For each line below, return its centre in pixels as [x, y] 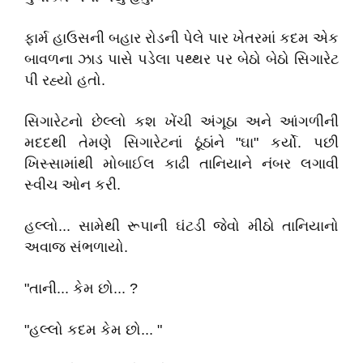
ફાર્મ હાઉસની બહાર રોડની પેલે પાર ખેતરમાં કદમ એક [181, 38]
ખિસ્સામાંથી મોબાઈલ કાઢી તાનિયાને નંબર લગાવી [181, 164]
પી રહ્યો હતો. [65, 80]
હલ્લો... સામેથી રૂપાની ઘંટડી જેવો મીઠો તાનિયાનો [181, 226]
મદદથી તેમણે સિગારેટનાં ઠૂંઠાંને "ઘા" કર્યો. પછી [181, 143]
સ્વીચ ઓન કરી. [73, 185]
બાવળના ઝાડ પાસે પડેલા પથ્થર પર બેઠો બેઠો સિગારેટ [181, 59]
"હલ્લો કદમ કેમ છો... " [93, 330]
